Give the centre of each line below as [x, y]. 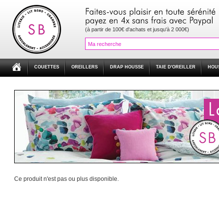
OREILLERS [85, 67]
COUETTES [47, 67]
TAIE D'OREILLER [176, 67]
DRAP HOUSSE [127, 67]
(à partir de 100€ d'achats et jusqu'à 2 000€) [137, 29]
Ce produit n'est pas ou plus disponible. [66, 179]
